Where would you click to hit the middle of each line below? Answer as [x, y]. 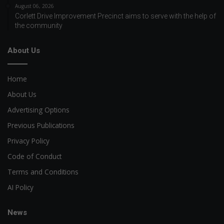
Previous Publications [41, 125]
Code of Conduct [34, 156]
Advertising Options [38, 109]
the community [39, 25]
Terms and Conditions [43, 171]
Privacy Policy [28, 140]
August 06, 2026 [34, 6]
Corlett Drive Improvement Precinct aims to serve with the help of [115, 16]
